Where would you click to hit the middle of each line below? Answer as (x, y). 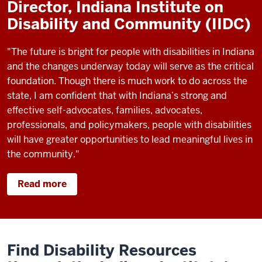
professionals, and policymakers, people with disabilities (129, 125)
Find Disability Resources (102, 251)
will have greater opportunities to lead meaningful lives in (130, 140)
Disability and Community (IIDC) (129, 24)
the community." (43, 154)
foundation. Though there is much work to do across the (127, 81)
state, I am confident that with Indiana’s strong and (117, 96)
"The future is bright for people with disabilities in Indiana (131, 52)
